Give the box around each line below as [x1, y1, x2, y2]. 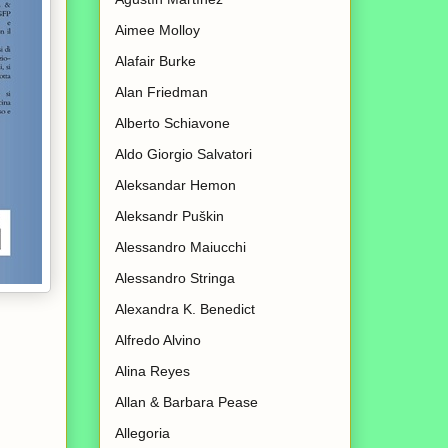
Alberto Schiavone [115, 115, 230, 132]
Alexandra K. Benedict [115, 301, 255, 318]
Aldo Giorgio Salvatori [115, 146, 252, 163]
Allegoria [115, 425, 170, 442]
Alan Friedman [115, 84, 208, 101]
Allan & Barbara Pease [115, 394, 258, 411]
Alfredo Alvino [115, 332, 201, 349]
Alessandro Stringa [115, 270, 235, 287]
